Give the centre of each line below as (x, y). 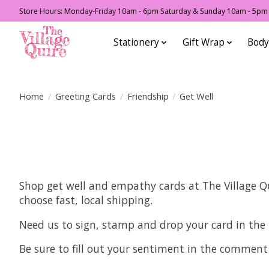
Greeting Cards (85, 96)
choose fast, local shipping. (86, 200)
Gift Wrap (203, 43)
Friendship (148, 96)
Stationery (137, 43)
